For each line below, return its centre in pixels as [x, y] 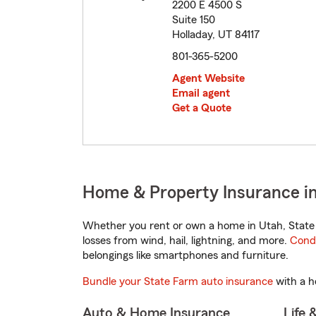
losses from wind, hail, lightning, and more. [186, 241]
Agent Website [208, 79]
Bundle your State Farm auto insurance [178, 282]
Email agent [201, 93]
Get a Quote [202, 108]
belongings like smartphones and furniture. [186, 256]
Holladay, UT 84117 [216, 35]
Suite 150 [194, 20]
